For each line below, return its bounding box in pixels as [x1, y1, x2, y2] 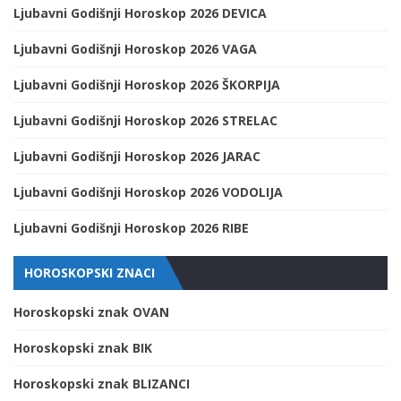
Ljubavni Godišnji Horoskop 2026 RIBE [13, 219, 249, 237]
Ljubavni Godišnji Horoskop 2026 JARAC [13, 148, 260, 166]
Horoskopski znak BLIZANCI [13, 375, 190, 393]
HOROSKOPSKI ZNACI [24, 264, 155, 282]
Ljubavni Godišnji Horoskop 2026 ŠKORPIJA [13, 76, 280, 94]
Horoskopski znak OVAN [13, 303, 169, 321]
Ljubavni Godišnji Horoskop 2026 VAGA [13, 40, 257, 58]
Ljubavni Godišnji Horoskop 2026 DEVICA [13, 4, 267, 22]
